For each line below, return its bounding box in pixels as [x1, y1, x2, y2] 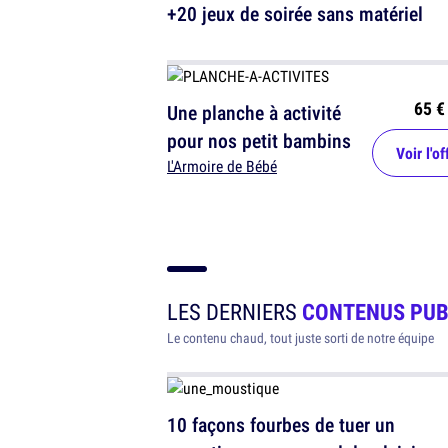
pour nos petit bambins [167, 127, 351, 155]
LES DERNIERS [167, 296, 302, 327]
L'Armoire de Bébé [167, 155, 277, 178]
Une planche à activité [167, 99, 341, 127]
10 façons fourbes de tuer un [167, 411, 395, 438]
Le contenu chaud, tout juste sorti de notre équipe [167, 329, 434, 347]
